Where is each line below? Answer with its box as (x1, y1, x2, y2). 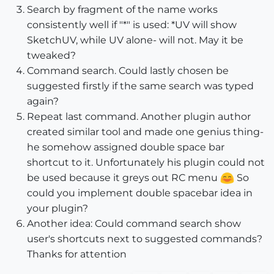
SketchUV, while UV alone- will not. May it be (27, 34, 243, 46)
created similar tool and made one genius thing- (27, 126, 264, 138)
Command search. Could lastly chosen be (27, 65, 229, 77)
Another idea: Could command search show (27, 218, 241, 230)
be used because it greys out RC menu (27, 172, 220, 184)
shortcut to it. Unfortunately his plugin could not (27, 157, 265, 169)
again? (27, 95, 59, 108)
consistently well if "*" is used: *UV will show (27, 19, 237, 31)
